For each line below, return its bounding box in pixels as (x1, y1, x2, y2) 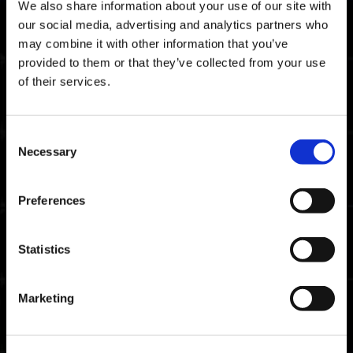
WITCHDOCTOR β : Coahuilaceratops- (40, 187, 310, 200)
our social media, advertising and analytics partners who (18, 17, 328, 32)
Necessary (18, 144, 76, 158)
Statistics (18, 242, 70, 256)
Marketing (18, 291, 74, 305)
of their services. (18, 74, 110, 88)
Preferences (18, 193, 86, 207)
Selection (6, 147, 54, 162)
